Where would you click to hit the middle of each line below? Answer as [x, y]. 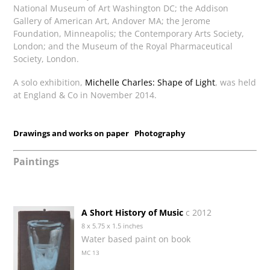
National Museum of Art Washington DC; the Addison [121, 8]
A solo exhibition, [49, 82]
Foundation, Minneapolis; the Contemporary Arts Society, [129, 34]
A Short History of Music [133, 213]
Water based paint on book [136, 239]
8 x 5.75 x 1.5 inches [112, 226]
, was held [236, 82]
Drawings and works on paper [71, 133]
